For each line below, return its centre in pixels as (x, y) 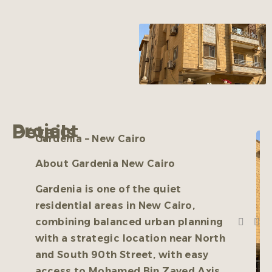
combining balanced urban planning (129, 222)
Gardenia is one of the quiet (108, 189)
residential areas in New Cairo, (115, 205)
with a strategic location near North (130, 238)
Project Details (44, 132)
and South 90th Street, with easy (122, 254)
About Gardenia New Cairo (105, 164)
